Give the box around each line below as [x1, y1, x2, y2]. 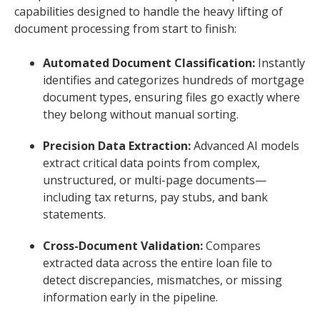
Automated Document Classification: [43, 55, 255, 71]
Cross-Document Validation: [43, 238, 203, 254]
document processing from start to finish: [14, 21, 236, 37]
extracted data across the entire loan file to [43, 255, 272, 271]
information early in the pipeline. [43, 289, 218, 306]
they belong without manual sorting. [43, 106, 239, 123]
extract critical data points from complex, [43, 155, 260, 171]
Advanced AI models [191, 138, 299, 154]
